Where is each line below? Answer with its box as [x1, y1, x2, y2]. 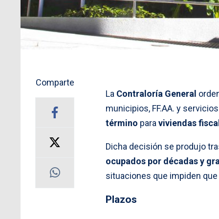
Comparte [35, 77, 74, 88]
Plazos [106, 193, 137, 205]
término [106, 117, 138, 128]
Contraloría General [116, 88, 197, 99]
